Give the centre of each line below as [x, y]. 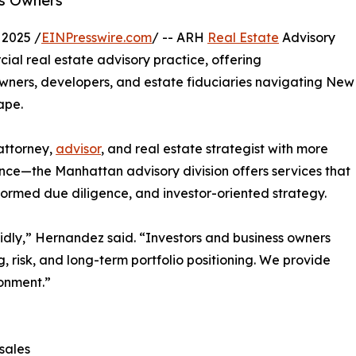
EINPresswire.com [97, 37]
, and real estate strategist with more [215, 148]
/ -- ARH [180, 37]
